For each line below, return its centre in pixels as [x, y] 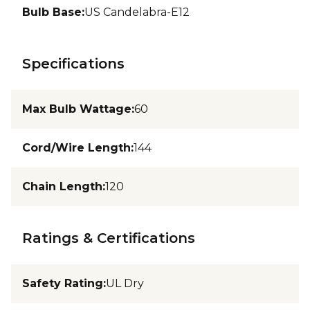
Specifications [73, 63]
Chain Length [62, 186]
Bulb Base [52, 12]
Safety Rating [63, 283]
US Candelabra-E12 [137, 12]
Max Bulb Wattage [77, 109]
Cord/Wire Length [76, 147]
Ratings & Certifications [109, 238]
